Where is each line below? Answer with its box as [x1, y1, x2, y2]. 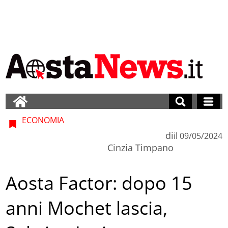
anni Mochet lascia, [6, 195, 168, 221]
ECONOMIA [20, 114, 65, 126]
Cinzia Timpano [107, 141, 174, 154]
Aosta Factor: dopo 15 [6, 170, 193, 196]
